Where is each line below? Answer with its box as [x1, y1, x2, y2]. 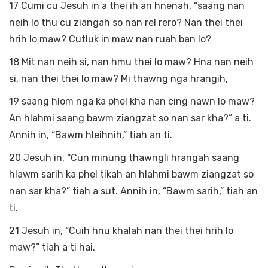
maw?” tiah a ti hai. [9, 242, 98, 253]
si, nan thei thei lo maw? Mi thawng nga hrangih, [9, 73, 233, 84]
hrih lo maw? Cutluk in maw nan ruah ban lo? [9, 33, 216, 45]
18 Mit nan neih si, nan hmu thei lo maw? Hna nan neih [9, 56, 254, 68]
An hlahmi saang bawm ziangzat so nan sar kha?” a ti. [9, 112, 251, 124]
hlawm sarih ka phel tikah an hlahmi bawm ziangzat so [9, 169, 254, 180]
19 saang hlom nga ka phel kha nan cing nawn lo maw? [9, 96, 255, 107]
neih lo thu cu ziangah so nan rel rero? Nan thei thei [9, 17, 243, 28]
